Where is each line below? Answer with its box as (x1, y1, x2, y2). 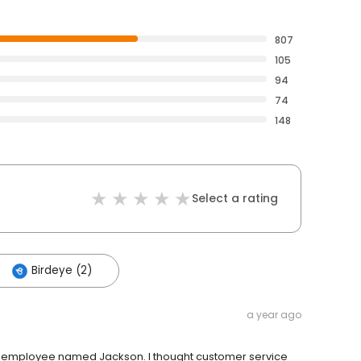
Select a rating (192, 190, 278, 207)
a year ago (247, 308, 301, 322)
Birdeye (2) (31, 263, 92, 279)
